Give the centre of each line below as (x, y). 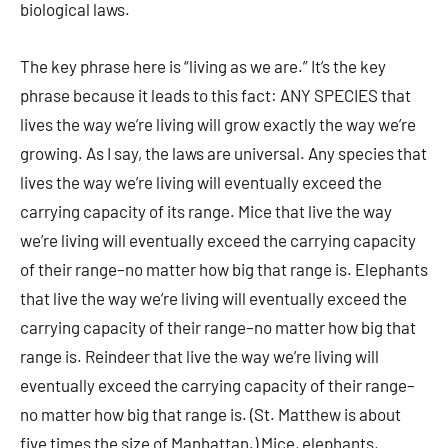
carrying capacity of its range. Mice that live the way (206, 211)
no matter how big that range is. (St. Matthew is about (210, 414)
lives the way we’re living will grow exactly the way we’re (218, 124)
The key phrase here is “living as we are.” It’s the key (203, 66)
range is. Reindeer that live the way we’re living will (199, 356)
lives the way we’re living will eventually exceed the (201, 182)
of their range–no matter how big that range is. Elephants (224, 269)
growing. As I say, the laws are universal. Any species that (223, 153)
